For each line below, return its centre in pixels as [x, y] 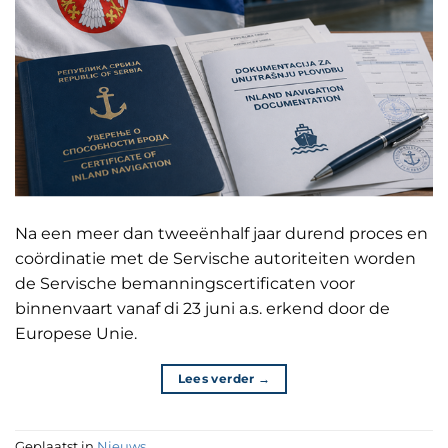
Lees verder [217, 378]
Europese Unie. [80, 333]
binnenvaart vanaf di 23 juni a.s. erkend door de [202, 308]
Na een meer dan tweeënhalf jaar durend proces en [221, 233]
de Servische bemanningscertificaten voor [185, 283]
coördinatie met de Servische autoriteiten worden [215, 258]
